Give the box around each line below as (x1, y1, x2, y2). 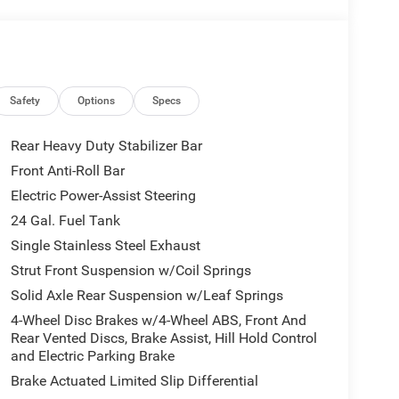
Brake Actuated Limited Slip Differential (10, 371, 258, 389)
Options (77, 94, 116, 107)
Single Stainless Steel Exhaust (10, 236, 200, 254)
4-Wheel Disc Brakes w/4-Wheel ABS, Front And (10, 311, 306, 329)
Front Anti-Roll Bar (10, 161, 125, 179)
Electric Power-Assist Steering (10, 186, 196, 204)
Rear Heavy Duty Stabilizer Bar (10, 136, 202, 154)
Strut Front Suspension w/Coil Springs (10, 261, 251, 279)
